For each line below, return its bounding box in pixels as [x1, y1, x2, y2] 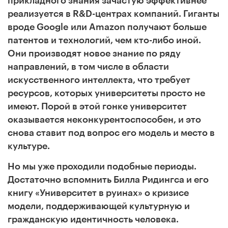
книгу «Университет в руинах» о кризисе [8, 188, 189, 197]
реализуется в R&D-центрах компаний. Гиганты [8, 9, 219, 18]
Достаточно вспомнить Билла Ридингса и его [8, 175, 209, 184]
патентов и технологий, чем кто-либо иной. [8, 35, 201, 45]
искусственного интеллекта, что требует [8, 75, 190, 84]
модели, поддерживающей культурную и [8, 201, 190, 211]
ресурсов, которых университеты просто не [8, 88, 205, 98]
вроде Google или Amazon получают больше [8, 22, 207, 32]
